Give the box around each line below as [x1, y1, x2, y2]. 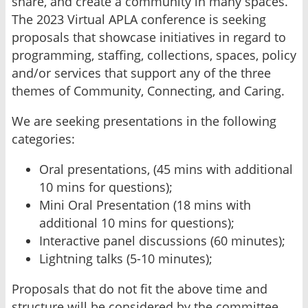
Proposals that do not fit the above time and [12, 280, 267, 297]
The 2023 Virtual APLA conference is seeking [12, 10, 266, 27]
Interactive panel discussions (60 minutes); [39, 232, 285, 249]
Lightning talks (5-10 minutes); [39, 250, 212, 267]
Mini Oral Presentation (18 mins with [39, 196, 251, 213]
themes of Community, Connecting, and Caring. [12, 82, 285, 99]
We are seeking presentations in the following [12, 112, 276, 129]
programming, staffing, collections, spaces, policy [12, 46, 296, 63]
